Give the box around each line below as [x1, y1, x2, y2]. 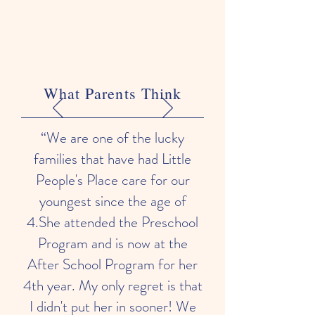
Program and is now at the [37, 233, 188, 254]
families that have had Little [34, 148, 191, 169]
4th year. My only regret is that [22, 275, 202, 296]
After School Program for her [27, 254, 198, 275]
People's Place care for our [35, 169, 190, 191]
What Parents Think [43, 83, 182, 103]
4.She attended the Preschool [27, 212, 198, 233]
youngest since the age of [39, 191, 186, 212]
